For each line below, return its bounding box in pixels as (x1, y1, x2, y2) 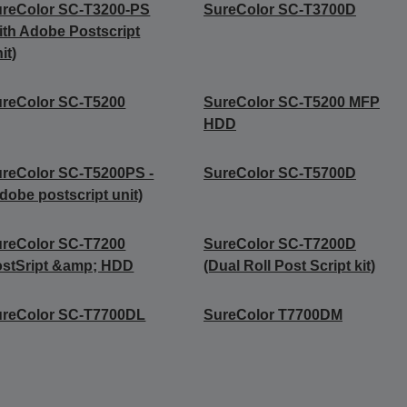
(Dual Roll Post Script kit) (203, 258, 375, 274)
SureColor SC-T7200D (203, 236, 356, 253)
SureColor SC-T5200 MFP (203, 94, 380, 111)
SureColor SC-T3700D (203, 2, 356, 18)
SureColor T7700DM (203, 307, 342, 323)
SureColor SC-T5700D (203, 165, 356, 182)
